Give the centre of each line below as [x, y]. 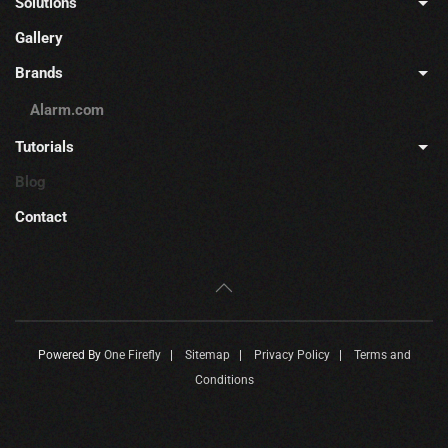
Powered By [70, 355]
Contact [41, 217]
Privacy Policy [291, 355]
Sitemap [207, 355]
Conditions [224, 380]
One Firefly [132, 355]
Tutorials [44, 147]
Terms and [382, 355]
